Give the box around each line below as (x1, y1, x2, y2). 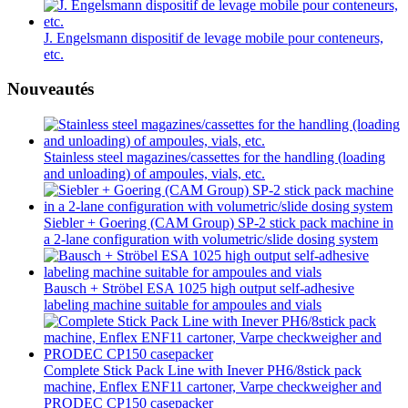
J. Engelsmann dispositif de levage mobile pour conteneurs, (44, 29, 383, 46)
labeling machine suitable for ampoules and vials (44, 297, 321, 313)
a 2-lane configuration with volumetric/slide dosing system (44, 231, 378, 248)
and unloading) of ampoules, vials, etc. (44, 166, 265, 182)
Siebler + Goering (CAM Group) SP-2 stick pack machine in (44, 215, 393, 231)
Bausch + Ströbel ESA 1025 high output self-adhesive (44, 280, 354, 297)
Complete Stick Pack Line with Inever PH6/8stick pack (44, 362, 362, 379)
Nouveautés (7, 79, 94, 99)
